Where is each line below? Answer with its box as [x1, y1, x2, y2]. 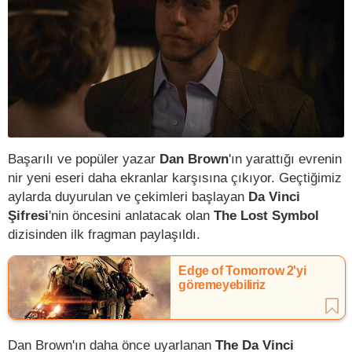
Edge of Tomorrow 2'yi [178, 264, 306, 278]
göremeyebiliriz [178, 278, 266, 292]
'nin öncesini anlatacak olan [49, 207, 214, 224]
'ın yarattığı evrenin [229, 151, 342, 167]
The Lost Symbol [214, 207, 319, 224]
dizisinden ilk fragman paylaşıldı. [8, 226, 200, 243]
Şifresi [8, 207, 49, 224]
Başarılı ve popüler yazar [8, 151, 159, 167]
